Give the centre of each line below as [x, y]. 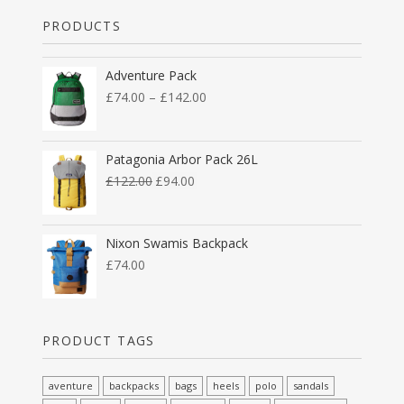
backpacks [134, 385]
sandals [311, 385]
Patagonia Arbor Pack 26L [182, 159]
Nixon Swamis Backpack [177, 243]
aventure [71, 385]
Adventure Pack [151, 75]
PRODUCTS [82, 25]
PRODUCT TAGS [99, 340]
